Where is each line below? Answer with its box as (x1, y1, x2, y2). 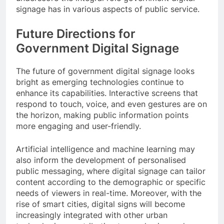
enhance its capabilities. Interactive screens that (16, 87, 198, 98)
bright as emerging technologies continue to (16, 76, 184, 87)
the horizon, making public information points (16, 109, 188, 120)
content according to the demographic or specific (16, 176, 205, 187)
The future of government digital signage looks (16, 65, 194, 76)
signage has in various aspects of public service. (16, 3, 199, 14)
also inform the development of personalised (16, 154, 186, 165)
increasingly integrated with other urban (16, 209, 167, 220)
